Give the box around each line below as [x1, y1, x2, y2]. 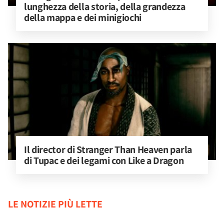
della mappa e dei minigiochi [24, 11, 142, 24]
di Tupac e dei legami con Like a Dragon [24, 154, 184, 167]
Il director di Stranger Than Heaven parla [24, 143, 194, 156]
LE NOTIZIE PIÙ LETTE [8, 197, 102, 210]
